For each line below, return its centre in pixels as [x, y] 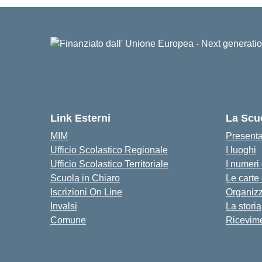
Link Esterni [80, 118]
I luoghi [241, 150]
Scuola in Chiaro [85, 178]
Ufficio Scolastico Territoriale [109, 164]
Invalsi [64, 206]
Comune [68, 220]
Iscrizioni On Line [86, 192]
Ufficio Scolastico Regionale [109, 150]
